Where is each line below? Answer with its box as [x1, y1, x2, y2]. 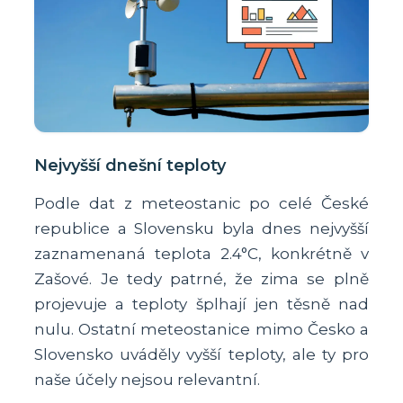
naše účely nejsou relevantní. [34, 370, 261, 389]
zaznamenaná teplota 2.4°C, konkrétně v [34, 244, 369, 263]
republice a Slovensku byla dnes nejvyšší [34, 219, 369, 237]
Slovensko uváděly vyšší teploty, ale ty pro [34, 345, 369, 363]
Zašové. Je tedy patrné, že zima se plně [34, 269, 369, 288]
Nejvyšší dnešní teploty [34, 155, 227, 175]
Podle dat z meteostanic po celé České [34, 193, 369, 212]
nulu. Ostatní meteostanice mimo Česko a [34, 319, 369, 338]
